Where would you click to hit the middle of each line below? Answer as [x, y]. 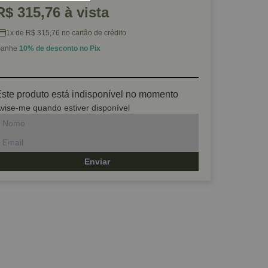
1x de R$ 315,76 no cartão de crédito [66, 33]
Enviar [97, 162]
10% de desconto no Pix [60, 48]
